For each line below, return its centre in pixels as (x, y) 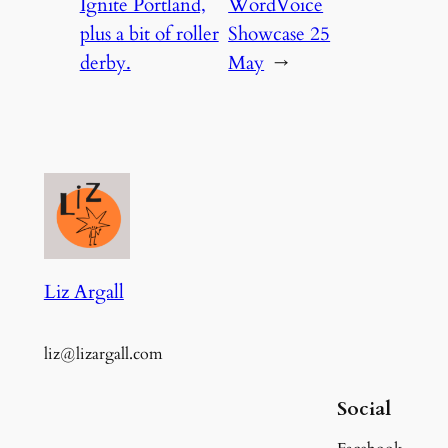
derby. (105, 63)
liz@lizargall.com (103, 353)
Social (364, 408)
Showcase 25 (279, 34)
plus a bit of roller (149, 34)
